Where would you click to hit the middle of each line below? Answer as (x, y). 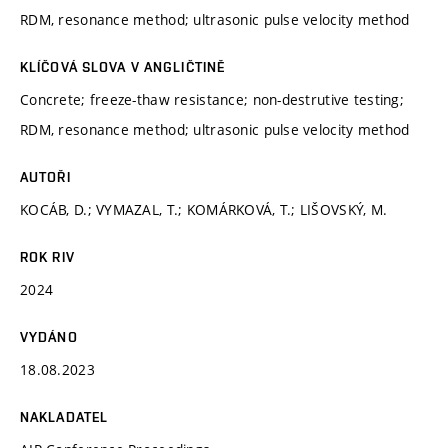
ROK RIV (47, 256)
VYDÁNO (49, 336)
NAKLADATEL (64, 416)
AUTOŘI (45, 176)
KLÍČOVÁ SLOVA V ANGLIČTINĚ (123, 66)
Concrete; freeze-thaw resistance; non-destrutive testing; (212, 99)
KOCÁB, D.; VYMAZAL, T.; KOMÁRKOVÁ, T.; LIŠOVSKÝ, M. (204, 209)
